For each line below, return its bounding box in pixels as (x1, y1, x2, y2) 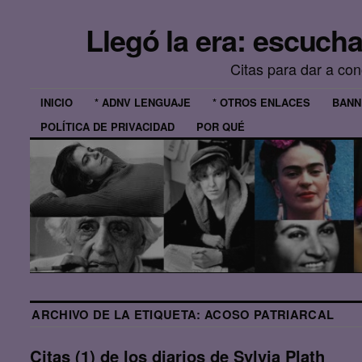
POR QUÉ (196, 118, 246, 134)
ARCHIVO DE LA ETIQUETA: (32, 305, 205, 324)
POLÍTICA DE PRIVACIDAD (40, 118, 175, 134)
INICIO (40, 95, 74, 111)
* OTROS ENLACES (213, 95, 311, 111)
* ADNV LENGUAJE (95, 95, 192, 111)
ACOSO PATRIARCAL (204, 305, 335, 324)
